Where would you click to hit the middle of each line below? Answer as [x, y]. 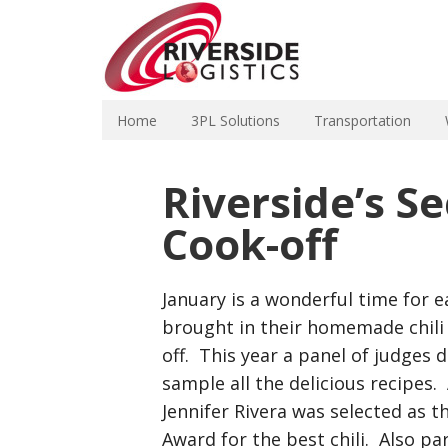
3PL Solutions [235, 120]
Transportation [362, 120]
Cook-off [250, 243]
